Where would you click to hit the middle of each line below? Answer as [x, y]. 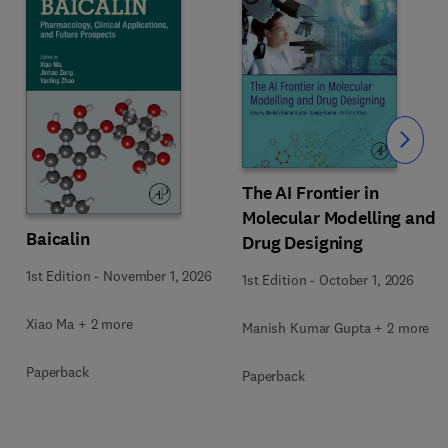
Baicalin [58, 238]
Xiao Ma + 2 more [79, 323]
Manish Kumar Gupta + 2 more [336, 328]
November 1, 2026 [157, 275]
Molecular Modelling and [339, 218]
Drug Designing [303, 243]
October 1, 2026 [366, 280]
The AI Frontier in [310, 193]
